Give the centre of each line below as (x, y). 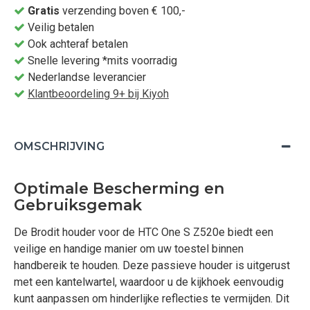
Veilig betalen (60, 27)
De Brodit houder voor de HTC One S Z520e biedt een (144, 232)
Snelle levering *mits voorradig (101, 61)
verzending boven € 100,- (122, 11)
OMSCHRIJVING (59, 146)
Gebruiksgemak (78, 205)
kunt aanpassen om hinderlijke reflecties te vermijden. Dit (152, 299)
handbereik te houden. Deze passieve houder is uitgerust (152, 265)
